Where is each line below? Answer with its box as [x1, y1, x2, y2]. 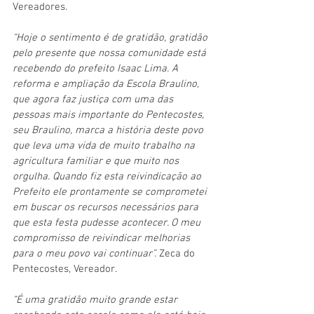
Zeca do [159, 247, 198, 260]
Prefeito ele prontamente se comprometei [13, 185, 210, 198]
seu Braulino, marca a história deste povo [13, 123, 206, 137]
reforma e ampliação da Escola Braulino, [13, 77, 202, 90]
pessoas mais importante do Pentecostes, [13, 108, 207, 121]
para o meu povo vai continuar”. [13, 247, 159, 260]
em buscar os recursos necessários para [13, 200, 201, 214]
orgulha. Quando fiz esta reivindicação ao [13, 170, 204, 183]
